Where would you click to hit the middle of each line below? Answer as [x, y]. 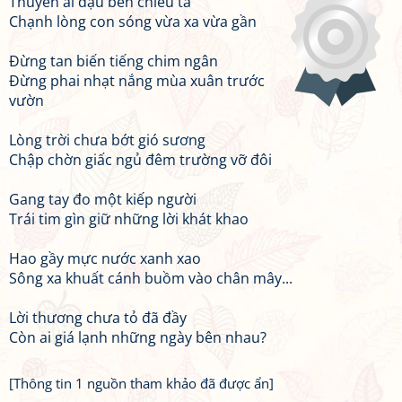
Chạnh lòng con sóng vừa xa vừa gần [133, 22]
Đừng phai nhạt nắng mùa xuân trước [137, 81]
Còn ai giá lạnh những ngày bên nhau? [138, 337]
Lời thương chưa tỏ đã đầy [98, 318]
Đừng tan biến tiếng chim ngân [114, 61]
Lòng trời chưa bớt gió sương [107, 140]
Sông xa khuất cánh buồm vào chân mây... [151, 278]
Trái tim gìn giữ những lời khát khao [129, 219]
